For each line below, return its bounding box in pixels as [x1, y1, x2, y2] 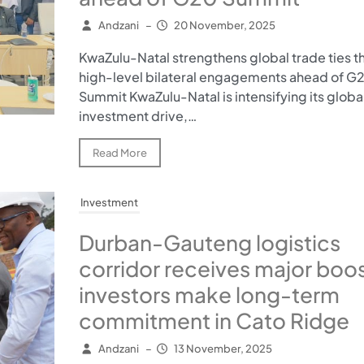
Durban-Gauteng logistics [78, 229, 340, 257]
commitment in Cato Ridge [78, 307, 349, 335]
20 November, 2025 [174, 19, 275, 32]
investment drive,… [78, 107, 197, 125]
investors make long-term [78, 281, 340, 309]
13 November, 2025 [174, 342, 272, 356]
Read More [92, 146, 147, 160]
